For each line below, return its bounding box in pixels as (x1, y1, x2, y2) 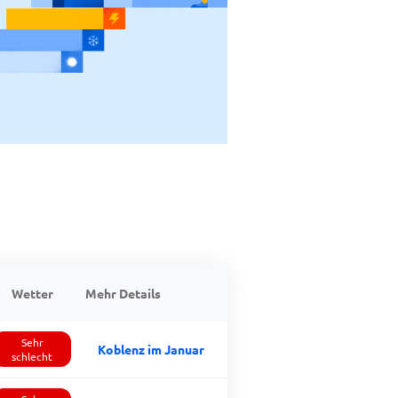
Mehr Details (85, 285, 161, 301)
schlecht (12, 349, 52, 363)
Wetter (11, 285, 53, 301)
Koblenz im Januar (98, 341, 204, 357)
